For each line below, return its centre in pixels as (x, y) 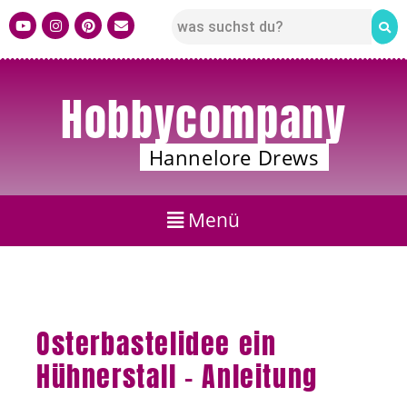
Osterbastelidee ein (157, 343)
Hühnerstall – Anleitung (177, 376)
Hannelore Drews (234, 157)
